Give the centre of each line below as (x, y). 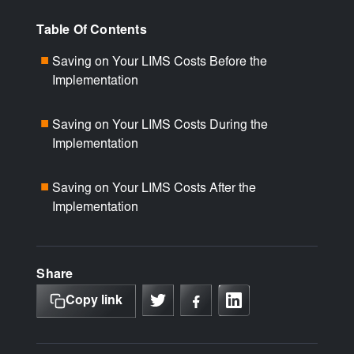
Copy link (94, 301)
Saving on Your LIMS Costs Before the (160, 62)
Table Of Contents (92, 30)
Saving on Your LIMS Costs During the (160, 125)
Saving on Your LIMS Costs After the (154, 188)
